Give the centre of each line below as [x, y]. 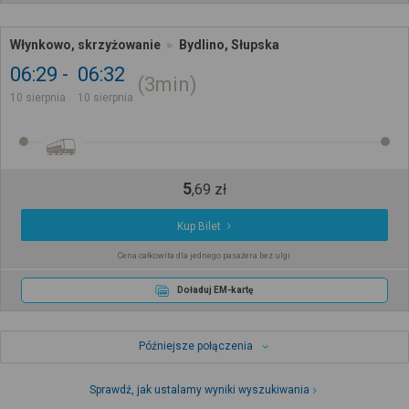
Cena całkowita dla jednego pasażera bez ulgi [204, 256]
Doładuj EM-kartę [215, 290]
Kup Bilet [199, 227]
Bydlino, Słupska [229, 45]
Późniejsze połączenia [195, 346]
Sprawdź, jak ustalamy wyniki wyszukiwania [200, 389]
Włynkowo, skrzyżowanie [85, 45]
